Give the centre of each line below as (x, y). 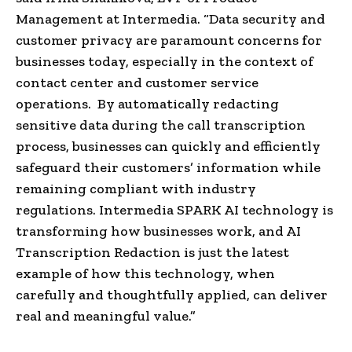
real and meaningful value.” (106, 315)
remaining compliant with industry (136, 188)
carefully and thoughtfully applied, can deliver (172, 294)
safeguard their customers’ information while (168, 167)
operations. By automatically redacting (147, 103)
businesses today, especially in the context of (165, 61)
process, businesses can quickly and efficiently (168, 146)
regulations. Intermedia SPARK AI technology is (174, 209)
